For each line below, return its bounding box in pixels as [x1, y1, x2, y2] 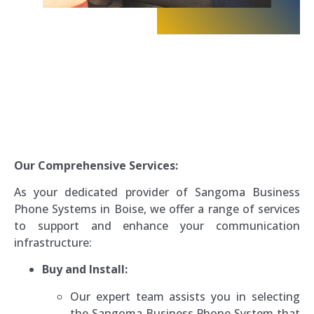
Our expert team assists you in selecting [70, 288, 300, 304]
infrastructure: [14, 234, 92, 250]
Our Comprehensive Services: [14, 157, 178, 173]
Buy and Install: [42, 261, 128, 278]
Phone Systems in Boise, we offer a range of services [14, 200, 300, 217]
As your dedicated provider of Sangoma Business [14, 184, 300, 200]
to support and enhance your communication [14, 217, 300, 233]
